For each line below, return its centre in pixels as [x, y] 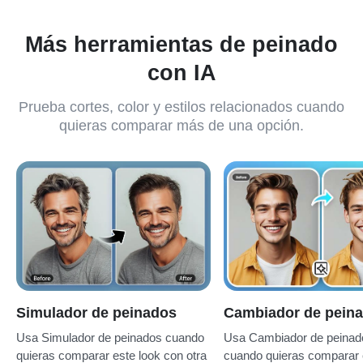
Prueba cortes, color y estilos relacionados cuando [181, 153]
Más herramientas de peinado [181, 90]
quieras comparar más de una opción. [181, 171]
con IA [181, 118]
